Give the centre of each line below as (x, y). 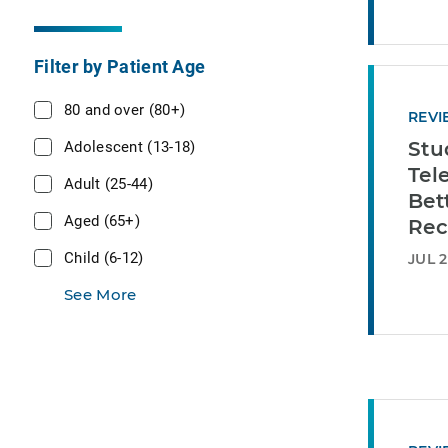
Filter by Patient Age (120, 66)
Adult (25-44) (108, 183)
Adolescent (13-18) (130, 146)
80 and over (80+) (125, 109)
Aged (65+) (102, 220)
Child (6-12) (104, 257)
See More (100, 294)
